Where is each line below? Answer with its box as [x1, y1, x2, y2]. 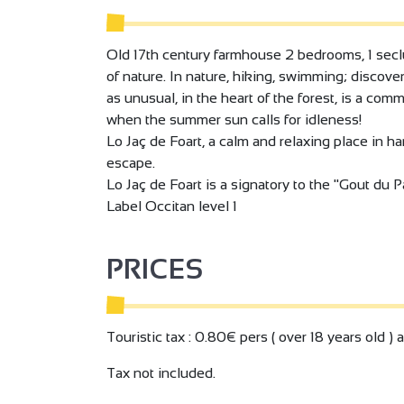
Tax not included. [106, 365, 216, 381]
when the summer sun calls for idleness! [106, 112, 362, 128]
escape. [106, 155, 155, 171]
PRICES [106, 254, 204, 285]
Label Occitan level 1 [106, 198, 237, 215]
